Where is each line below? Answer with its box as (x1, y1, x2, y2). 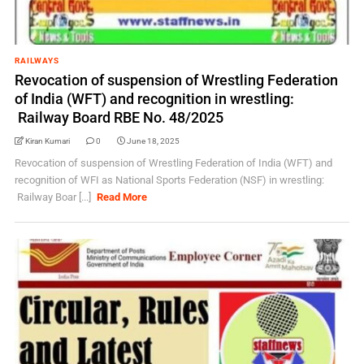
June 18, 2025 (126, 136, 180, 145)
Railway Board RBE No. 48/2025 (14, 109, 223, 126)
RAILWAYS (14, 56, 59, 65)
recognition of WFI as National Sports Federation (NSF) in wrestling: (14, 174, 324, 186)
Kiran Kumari (24, 136, 70, 145)
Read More (97, 191, 148, 203)
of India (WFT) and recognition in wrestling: (14, 90, 294, 107)
